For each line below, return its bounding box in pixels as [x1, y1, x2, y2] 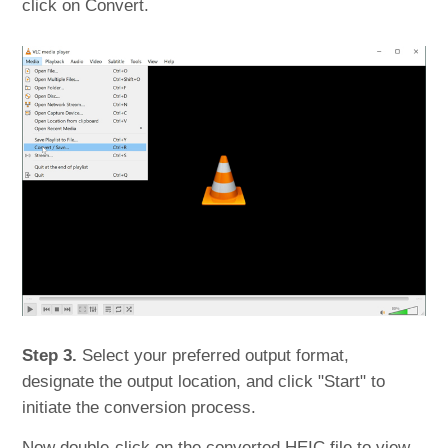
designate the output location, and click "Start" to [22, 371, 386, 391]
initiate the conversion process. [22, 397, 257, 417]
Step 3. [22, 345, 78, 365]
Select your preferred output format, [77, 345, 350, 365]
